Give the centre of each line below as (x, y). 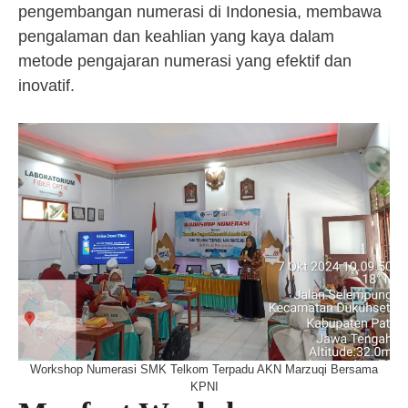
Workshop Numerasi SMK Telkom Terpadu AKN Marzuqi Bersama (204, 369)
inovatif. (46, 86)
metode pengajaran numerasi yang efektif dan (185, 61)
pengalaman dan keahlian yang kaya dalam (176, 36)
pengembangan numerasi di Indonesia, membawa (200, 12)
